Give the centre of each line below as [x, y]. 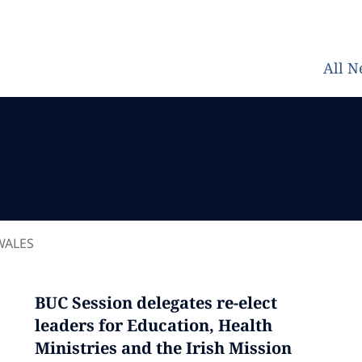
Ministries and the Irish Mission [163, 348]
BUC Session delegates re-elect [156, 303]
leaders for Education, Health [153, 325]
